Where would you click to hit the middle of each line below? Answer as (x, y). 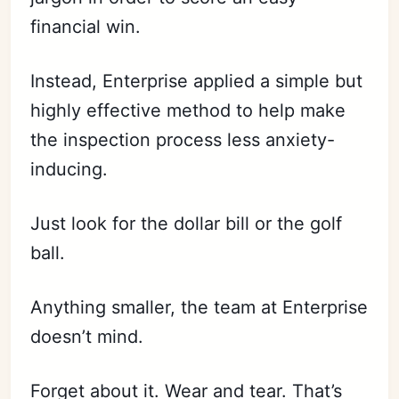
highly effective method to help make (188, 111)
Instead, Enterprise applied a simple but (197, 81)
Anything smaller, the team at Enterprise (199, 308)
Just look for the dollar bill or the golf (187, 224)
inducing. (69, 170)
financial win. (86, 27)
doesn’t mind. (87, 337)
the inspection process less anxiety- (183, 140)
